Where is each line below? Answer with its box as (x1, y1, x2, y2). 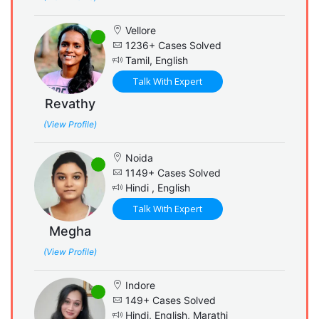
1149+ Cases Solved (122, 166, 221, 179)
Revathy (44, 95, 95, 111)
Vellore (122, 23, 156, 36)
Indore (122, 278, 155, 291)
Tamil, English (122, 53, 188, 66)
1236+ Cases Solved (122, 38, 221, 51)
